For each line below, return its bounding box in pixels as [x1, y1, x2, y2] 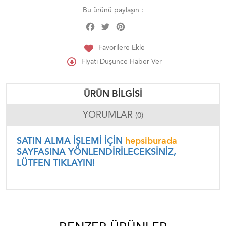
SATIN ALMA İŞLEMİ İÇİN [17, 135, 123, 147]
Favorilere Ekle [98, 43, 145, 52]
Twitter [112, 19, 133, 28]
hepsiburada [123, 135, 177, 147]
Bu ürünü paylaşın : [83, 5, 143, 14]
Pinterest [127, 19, 155, 28]
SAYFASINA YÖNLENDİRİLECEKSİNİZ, [17, 146, 176, 158]
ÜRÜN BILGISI [84, 88, 142, 100]
